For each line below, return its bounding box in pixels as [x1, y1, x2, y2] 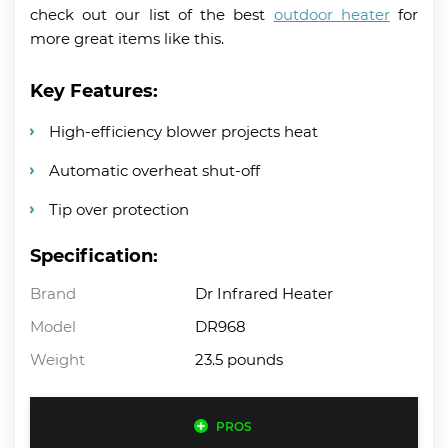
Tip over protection [49, 199, 189, 219]
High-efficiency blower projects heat [49, 121, 318, 141]
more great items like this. [30, 28, 224, 48]
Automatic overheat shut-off [49, 160, 260, 180]
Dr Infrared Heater [195, 283, 334, 303]
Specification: [30, 244, 158, 267]
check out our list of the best [30, 4, 274, 24]
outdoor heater [273, 4, 390, 24]
